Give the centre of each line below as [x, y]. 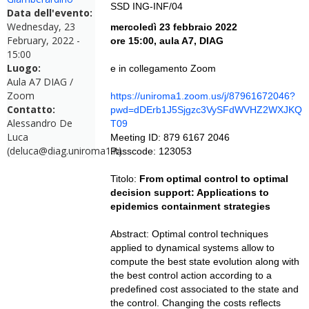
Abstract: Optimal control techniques [189, 234]
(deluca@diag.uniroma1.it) [64, 151]
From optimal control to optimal [213, 179]
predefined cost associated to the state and [204, 289]
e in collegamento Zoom [164, 68]
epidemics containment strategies [190, 206]
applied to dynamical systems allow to [192, 248]
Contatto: [32, 109]
